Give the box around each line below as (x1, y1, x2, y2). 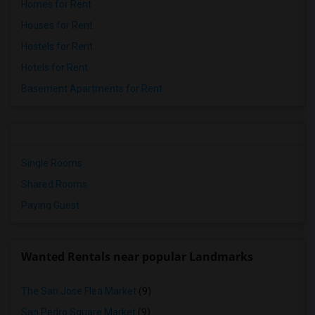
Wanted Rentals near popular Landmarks (21, 249, 253, 264)
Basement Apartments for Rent (21, 83, 162, 94)
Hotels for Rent (21, 62, 88, 73)
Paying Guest (21, 200, 79, 211)
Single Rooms (21, 157, 82, 169)
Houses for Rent (21, 20, 93, 31)
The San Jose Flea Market (21, 285, 136, 297)
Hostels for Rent (21, 41, 93, 52)
